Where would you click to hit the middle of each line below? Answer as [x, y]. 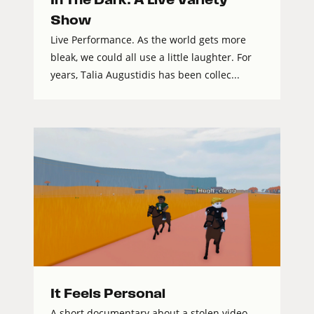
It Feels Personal [108, 294]
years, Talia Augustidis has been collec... [145, 75]
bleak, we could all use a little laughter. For [151, 57]
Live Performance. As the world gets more [148, 40]
